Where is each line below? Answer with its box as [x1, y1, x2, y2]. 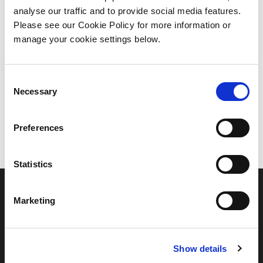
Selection [4, 89, 40, 99]
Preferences [14, 123, 64, 133]
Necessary [14, 86, 57, 96]
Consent [4, 75, 37, 85]
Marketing [14, 195, 55, 205]
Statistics [14, 159, 52, 169]
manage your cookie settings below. [14, 34, 160, 44]
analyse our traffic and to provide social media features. [14, 6, 241, 16]
